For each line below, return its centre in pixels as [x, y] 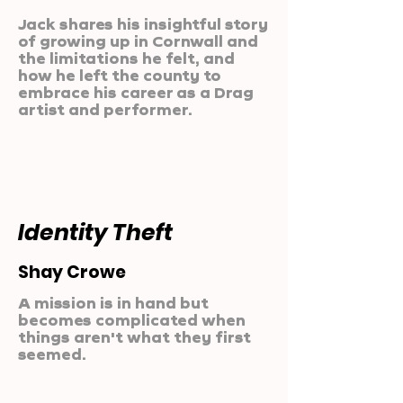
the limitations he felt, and [126, 58]
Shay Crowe [72, 272]
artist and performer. [105, 109]
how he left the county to [120, 75]
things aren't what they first [134, 337]
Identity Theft [95, 233]
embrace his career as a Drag [136, 92]
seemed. [52, 354]
